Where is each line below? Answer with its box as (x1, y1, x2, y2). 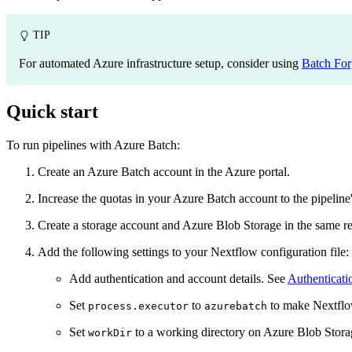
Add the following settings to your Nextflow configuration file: (38, 245, 349, 259)
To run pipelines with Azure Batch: (6, 138, 180, 152)
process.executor (88, 300, 189, 313)
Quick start (6, 101, 98, 123)
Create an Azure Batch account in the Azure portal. (38, 165, 290, 179)
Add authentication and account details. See (69, 272, 288, 286)
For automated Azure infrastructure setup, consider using (19, 57, 302, 71)
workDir (88, 327, 132, 339)
